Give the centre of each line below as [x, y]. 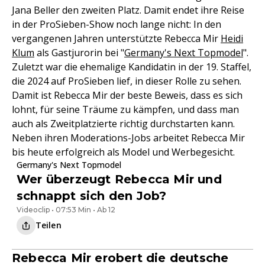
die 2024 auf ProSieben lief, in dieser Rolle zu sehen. [127, 81]
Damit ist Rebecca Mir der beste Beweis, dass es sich [127, 95]
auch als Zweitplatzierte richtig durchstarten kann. [123, 124]
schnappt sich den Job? [92, 196]
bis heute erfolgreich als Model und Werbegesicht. [123, 152]
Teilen [49, 225]
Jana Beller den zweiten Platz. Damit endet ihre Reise [128, 10]
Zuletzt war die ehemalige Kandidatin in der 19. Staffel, [132, 67]
